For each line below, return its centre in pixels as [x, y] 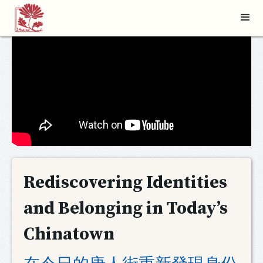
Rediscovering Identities [125, 183]
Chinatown [69, 235]
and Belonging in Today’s [126, 209]
